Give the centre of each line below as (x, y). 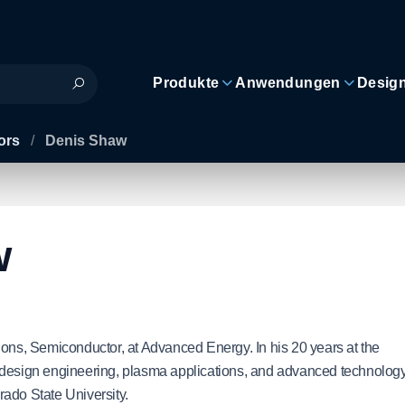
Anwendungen (288, 83)
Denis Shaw (86, 141)
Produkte (186, 83)
